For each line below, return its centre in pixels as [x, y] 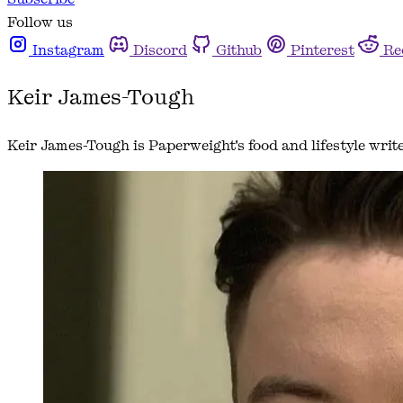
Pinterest [322, 49]
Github [239, 49]
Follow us [40, 22]
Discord [160, 49]
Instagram [68, 49]
